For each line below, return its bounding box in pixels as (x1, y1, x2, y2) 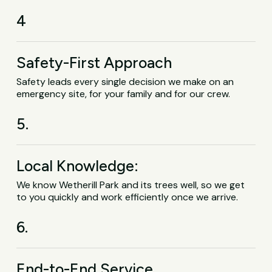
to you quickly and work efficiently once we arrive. (16, 190, 239, 203)
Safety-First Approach (16, 53, 172, 72)
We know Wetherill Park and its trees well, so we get (16, 178, 245, 191)
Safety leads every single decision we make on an (16, 75, 234, 88)
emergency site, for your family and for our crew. (16, 87, 231, 100)
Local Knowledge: (16, 156, 139, 175)
